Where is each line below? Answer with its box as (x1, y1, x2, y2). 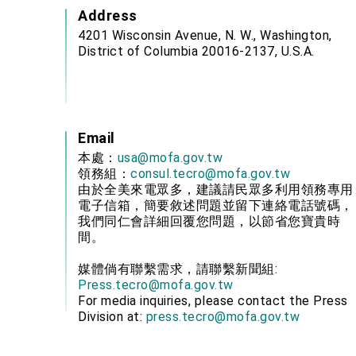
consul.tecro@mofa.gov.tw (130, 166, 290, 181)
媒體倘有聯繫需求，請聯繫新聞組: (78, 261, 277, 277)
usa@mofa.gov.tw (117, 150, 222, 165)
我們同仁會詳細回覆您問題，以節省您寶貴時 (78, 214, 340, 229)
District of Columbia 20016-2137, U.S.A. (78, 44, 315, 59)
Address (78, 7, 137, 24)
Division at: (78, 309, 146, 324)
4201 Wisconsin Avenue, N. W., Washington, (78, 28, 332, 43)
